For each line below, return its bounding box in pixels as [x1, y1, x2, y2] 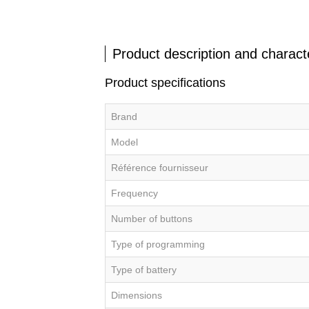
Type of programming [111, 239, 205, 250]
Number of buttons [111, 213, 192, 225]
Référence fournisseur [111, 162, 208, 174]
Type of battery [111, 264, 177, 276]
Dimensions [111, 290, 162, 301]
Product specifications [105, 76, 226, 90]
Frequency [111, 188, 158, 199]
